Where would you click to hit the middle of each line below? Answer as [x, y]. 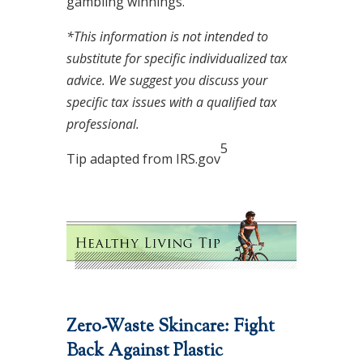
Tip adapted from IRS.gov [143, 159]
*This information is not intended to [167, 36]
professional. [102, 124]
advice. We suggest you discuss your [167, 80]
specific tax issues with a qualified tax [171, 102]
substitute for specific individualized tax [177, 58]
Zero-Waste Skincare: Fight [170, 327]
